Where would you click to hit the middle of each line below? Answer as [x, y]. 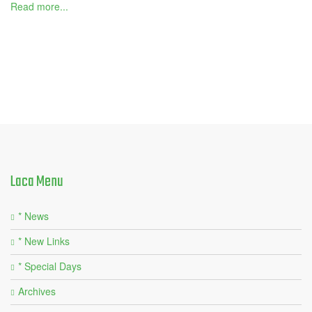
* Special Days [50, 266]
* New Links [44, 241]
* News [33, 216]
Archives [37, 291]
